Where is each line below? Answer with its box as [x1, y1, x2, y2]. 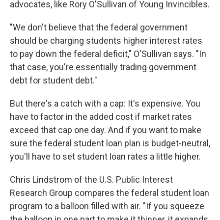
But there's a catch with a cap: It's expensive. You [10, 98, 200, 109]
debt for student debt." [10, 75, 97, 85]
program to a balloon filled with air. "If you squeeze [10, 201, 204, 211]
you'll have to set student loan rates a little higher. [10, 151, 201, 162]
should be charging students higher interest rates [10, 35, 202, 46]
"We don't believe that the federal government [10, 22, 188, 32]
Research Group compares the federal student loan [10, 188, 209, 198]
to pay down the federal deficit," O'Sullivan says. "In [10, 49, 206, 59]
